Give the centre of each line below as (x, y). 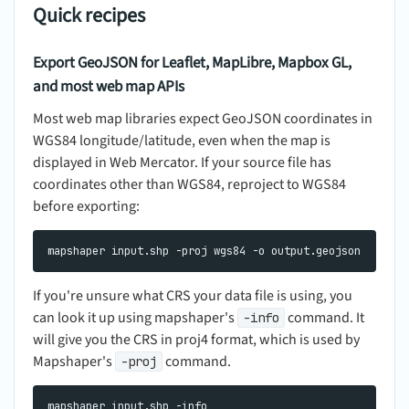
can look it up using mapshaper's (135, 318)
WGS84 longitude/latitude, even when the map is (182, 141)
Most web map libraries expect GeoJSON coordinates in (203, 119)
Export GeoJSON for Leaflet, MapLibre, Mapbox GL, (192, 63)
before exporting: (86, 206)
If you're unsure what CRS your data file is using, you (193, 296)
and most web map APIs (109, 87)
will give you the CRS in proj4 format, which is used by (196, 340)
